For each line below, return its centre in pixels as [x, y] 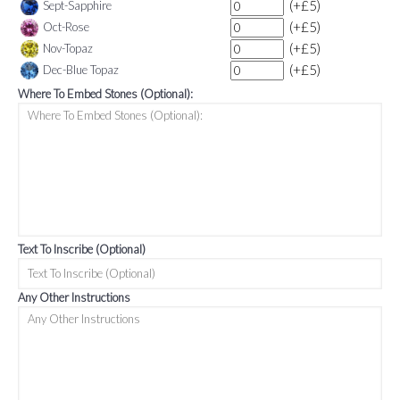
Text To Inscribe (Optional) [82, 249]
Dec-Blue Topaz [81, 70]
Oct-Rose [66, 27]
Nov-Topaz [68, 49]
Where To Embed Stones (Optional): [105, 93]
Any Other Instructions [74, 297]
